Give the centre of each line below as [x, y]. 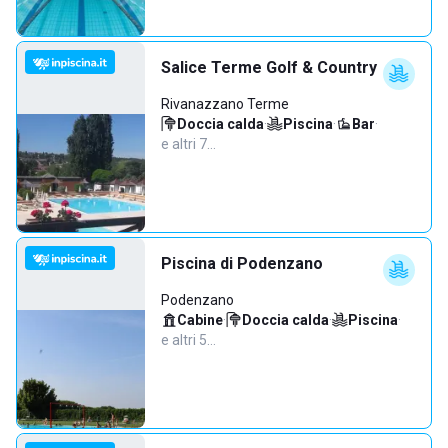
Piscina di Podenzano [242, 263]
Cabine [200, 320]
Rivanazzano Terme [225, 104]
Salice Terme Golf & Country [269, 67]
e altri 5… [188, 340]
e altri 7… [188, 144]
